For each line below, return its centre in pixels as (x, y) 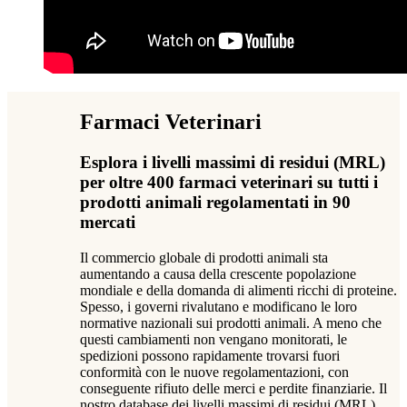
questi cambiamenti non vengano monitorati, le (213, 339)
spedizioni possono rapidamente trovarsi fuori (210, 355)
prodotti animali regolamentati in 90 (215, 203)
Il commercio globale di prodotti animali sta (204, 257)
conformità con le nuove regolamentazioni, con (214, 372)
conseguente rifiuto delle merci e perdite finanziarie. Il (233, 388)
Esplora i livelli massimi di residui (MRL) (233, 163)
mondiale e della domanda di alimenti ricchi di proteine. (238, 290)
